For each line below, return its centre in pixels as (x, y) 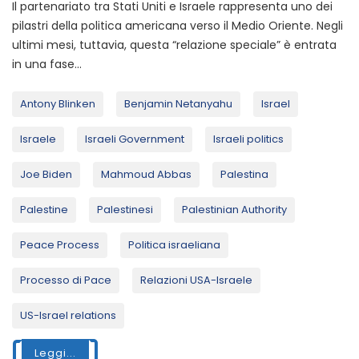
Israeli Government (135, 139)
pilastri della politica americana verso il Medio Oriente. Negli (177, 26)
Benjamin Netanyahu (178, 104)
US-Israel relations (68, 316)
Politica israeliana (174, 245)
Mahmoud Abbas (146, 175)
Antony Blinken (58, 104)
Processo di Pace (66, 280)
